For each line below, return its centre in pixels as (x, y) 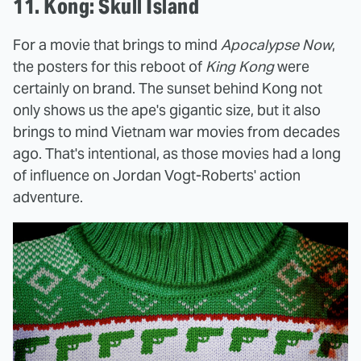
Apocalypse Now (276, 44)
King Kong (240, 66)
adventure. (48, 197)
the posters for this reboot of (109, 66)
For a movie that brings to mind (117, 44)
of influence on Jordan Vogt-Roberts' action (157, 175)
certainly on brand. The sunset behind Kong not (168, 88)
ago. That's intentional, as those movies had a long (177, 153)
